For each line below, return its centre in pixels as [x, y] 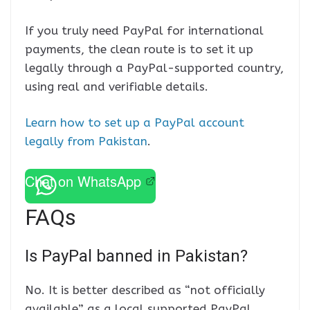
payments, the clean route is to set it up [139, 49]
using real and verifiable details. [117, 86]
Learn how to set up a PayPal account [135, 123]
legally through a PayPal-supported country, [154, 67]
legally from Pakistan [86, 142]
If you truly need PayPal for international [144, 30]
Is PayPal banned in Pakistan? [136, 256]
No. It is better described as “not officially [145, 290]
